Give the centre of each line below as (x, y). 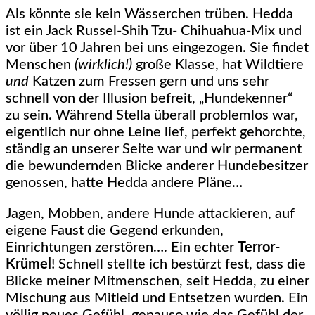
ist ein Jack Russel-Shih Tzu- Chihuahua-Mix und (154, 31)
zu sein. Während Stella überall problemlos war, (152, 116)
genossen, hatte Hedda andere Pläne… (124, 183)
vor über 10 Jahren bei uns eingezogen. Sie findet (157, 48)
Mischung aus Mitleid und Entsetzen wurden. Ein (157, 298)
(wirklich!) (103, 65)
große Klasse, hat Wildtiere (218, 65)
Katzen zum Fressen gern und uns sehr (149, 82)
